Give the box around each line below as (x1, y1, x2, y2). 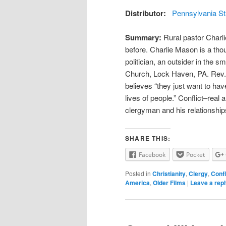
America (125, 178, 150, 187)
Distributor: (125, 7, 168, 19)
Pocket (186, 150, 205, 159)
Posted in (125, 168, 151, 178)
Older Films (153, 178, 186, 187)
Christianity (152, 168, 186, 178)
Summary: (125, 31, 163, 43)
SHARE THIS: (125, 134, 171, 143)
